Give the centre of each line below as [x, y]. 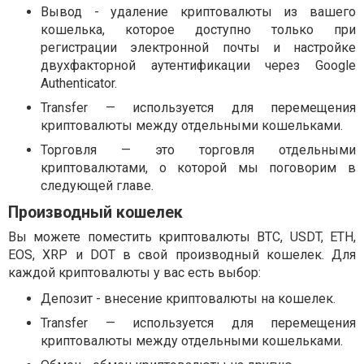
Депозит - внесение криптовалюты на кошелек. [188, 299]
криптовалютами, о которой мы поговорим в [198, 168]
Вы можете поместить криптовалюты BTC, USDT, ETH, [182, 237]
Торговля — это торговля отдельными [198, 150]
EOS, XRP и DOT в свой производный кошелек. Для [182, 255]
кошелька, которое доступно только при [198, 30]
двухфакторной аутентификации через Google [198, 66]
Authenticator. [79, 84]
